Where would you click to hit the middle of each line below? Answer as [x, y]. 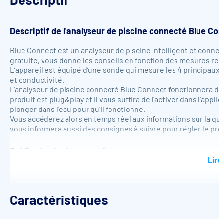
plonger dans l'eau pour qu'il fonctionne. [77, 109]
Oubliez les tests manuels [59, 150]
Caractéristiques [59, 199]
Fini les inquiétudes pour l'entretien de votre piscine [112, 205]
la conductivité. [36, 182]
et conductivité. [37, 79]
